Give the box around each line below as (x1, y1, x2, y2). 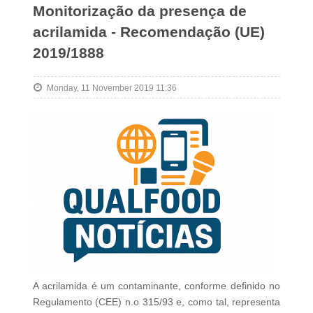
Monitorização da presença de (32, 3, 247, 20)
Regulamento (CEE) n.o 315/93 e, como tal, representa (32, 296, 281, 307)
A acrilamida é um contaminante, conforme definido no (32, 279, 281, 291)
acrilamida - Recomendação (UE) (32, 24, 265, 41)
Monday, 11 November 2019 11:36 (46, 83, 177, 94)
